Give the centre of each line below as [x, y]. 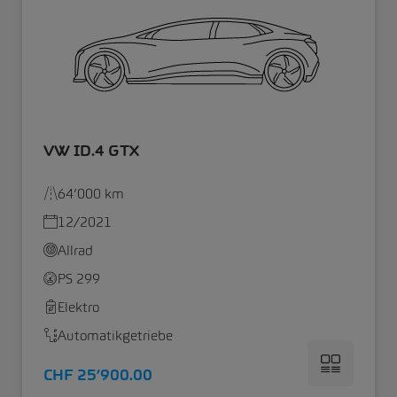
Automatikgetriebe [115, 336]
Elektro [78, 307]
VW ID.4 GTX [91, 151]
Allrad [75, 251]
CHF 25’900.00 [98, 375]
